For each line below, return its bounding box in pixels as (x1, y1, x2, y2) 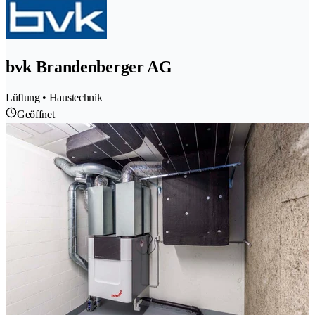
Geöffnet (17, 108, 55, 121)
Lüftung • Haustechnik (6, 91, 103, 104)
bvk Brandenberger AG (6, 58, 172, 77)
